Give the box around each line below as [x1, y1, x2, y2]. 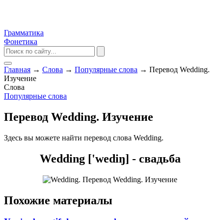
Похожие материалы [4, 193, 112, 207]
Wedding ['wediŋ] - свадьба [39, 152, 181, 165]
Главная [4, 65, 30, 74]
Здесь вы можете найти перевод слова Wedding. [4, 133, 164, 142]
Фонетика [4, 37, 37, 46]
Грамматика [4, 28, 44, 37]
